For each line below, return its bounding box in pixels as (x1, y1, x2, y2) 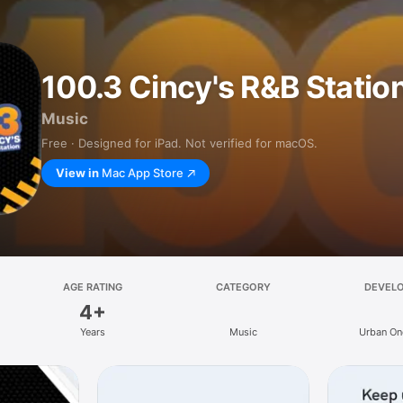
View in (56, 166, 99, 180)
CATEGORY (215, 281, 271, 293)
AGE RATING (62, 281, 122, 293)
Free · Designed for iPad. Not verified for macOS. (41, 136, 318, 150)
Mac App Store (102, 166, 184, 180)
